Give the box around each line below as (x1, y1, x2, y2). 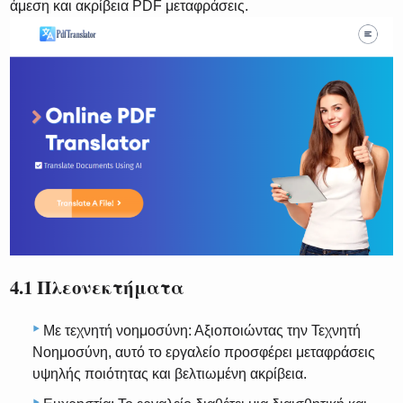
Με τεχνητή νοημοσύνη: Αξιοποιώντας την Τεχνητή (43, 322, 361, 338)
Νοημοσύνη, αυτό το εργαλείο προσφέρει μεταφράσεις (32, 344, 375, 360)
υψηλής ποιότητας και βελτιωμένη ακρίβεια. (32, 365, 307, 381)
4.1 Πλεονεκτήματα (10, 273, 185, 301)
